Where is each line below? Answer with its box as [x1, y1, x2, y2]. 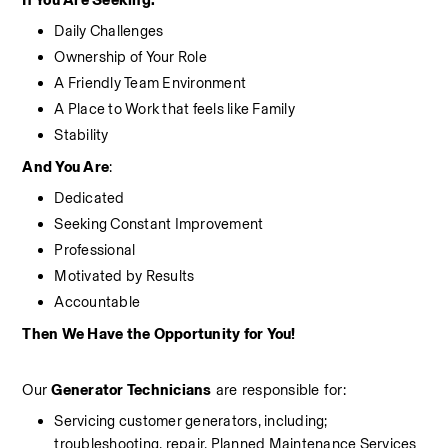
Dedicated [54, 189, 125, 207]
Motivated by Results [54, 267, 195, 285]
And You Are [22, 158, 110, 176]
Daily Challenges [54, 22, 164, 40]
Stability [54, 126, 109, 144]
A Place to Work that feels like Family [54, 100, 295, 118]
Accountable [54, 293, 141, 311]
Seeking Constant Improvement [54, 215, 264, 233]
